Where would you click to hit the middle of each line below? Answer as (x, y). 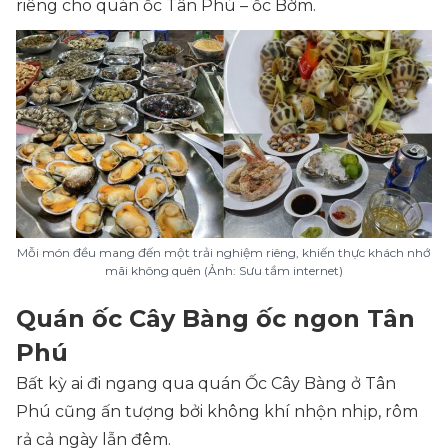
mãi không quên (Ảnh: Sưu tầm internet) (224, 270)
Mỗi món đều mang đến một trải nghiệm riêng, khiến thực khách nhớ (224, 252)
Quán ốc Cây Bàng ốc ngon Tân (215, 318)
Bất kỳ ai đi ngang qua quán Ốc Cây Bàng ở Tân (206, 383)
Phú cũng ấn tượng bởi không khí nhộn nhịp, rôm (217, 411)
